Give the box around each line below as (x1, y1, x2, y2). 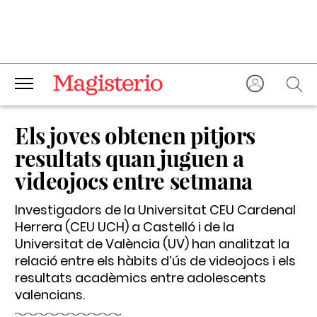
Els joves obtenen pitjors (15, 120, 256, 150)
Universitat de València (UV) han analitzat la (15, 235, 289, 253)
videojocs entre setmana (15, 166, 253, 195)
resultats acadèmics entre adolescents (15, 269, 266, 287)
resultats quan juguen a (15, 143, 244, 173)
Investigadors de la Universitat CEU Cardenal (15, 201, 296, 219)
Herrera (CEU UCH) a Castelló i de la (15, 218, 234, 236)
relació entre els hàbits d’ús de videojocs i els (15, 252, 296, 270)
